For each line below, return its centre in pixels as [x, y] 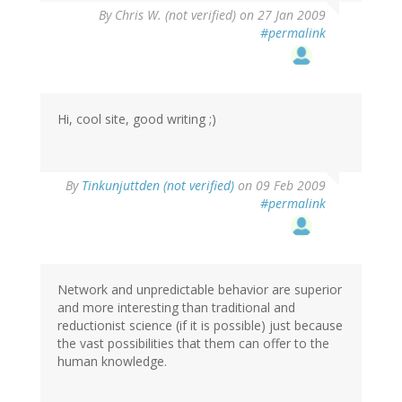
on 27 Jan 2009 [281, 15]
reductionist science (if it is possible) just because [200, 326]
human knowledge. [112, 362]
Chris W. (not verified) [175, 15]
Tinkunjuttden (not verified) [158, 186]
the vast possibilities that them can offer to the [193, 344]
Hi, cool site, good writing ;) [137, 119]
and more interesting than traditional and [176, 308]
